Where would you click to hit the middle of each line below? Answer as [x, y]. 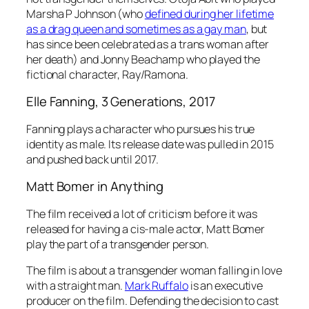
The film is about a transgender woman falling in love [154, 270]
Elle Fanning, [64, 102]
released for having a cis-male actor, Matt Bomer [146, 229]
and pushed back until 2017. [93, 159]
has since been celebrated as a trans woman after [148, 44]
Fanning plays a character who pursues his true [141, 129]
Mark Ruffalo [156, 285]
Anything [137, 187]
